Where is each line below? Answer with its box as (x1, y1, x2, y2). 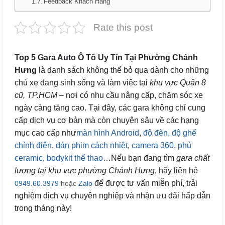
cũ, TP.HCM (15, 91, 57, 99)
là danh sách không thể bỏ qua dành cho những (37, 66, 209, 74)
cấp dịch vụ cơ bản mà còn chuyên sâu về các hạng (15, 116, 199, 125)
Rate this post (93, 22, 153, 33)
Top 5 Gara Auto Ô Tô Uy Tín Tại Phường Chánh (15, 53, 198, 62)
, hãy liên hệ (155, 166, 198, 175)
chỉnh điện (15, 141, 52, 150)
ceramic (15, 154, 43, 162)
